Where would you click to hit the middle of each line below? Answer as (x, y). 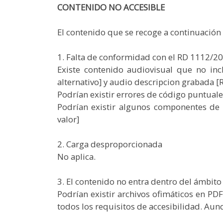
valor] (68, 119)
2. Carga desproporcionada (110, 144)
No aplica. (76, 157)
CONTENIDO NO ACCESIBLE (111, 7)
